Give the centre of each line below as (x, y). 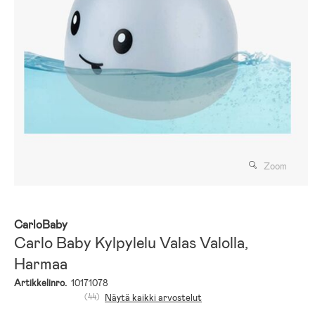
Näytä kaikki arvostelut (153, 297)
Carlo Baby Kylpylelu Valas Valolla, (131, 243)
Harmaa (41, 264)
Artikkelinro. (40, 283)
